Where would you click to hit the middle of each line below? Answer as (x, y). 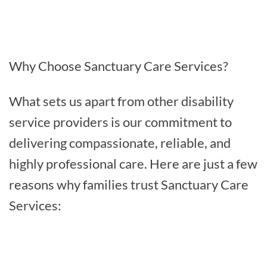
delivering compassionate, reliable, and (120, 142)
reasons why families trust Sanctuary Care (129, 184)
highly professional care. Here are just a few (133, 163)
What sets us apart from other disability (121, 101)
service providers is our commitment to (120, 122)
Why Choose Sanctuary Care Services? (119, 66)
